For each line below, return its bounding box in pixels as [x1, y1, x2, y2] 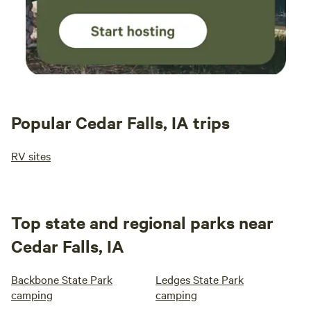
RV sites [11, 148, 51, 164]
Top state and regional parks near [11, 211, 274, 234]
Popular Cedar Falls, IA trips [11, 111, 230, 134]
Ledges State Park [155, 271, 244, 287]
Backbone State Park [11, 271, 112, 287]
